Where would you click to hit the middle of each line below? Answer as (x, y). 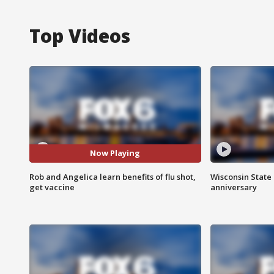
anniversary (233, 187)
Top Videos (80, 35)
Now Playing (115, 153)
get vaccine (52, 187)
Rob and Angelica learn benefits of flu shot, (113, 176)
